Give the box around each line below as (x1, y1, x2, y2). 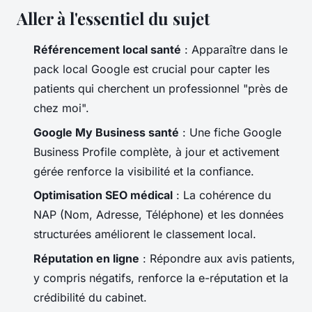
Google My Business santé (33, 125, 179, 139)
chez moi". (33, 101, 89, 116)
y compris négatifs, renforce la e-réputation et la (33, 270, 288, 285)
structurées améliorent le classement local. (33, 227, 256, 242)
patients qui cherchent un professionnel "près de (33, 81, 288, 96)
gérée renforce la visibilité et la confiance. (33, 164, 254, 178)
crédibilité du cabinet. (33, 290, 147, 304)
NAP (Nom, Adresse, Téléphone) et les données (33, 208, 283, 222)
